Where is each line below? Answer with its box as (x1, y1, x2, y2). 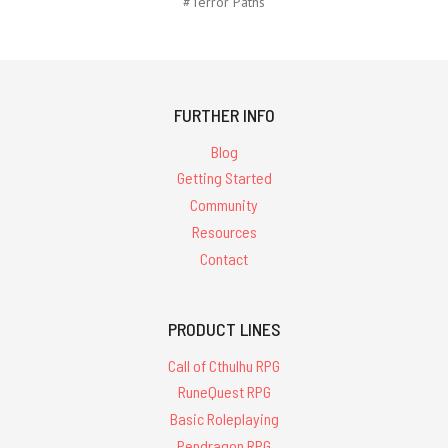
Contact (200, 248, 248, 268)
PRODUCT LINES (167, 317, 281, 340)
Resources (191, 221, 257, 241)
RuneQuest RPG (177, 382, 271, 402)
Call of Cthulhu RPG (168, 355, 280, 375)
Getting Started (176, 168, 272, 188)
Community (190, 195, 258, 215)
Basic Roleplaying (169, 409, 279, 429)
